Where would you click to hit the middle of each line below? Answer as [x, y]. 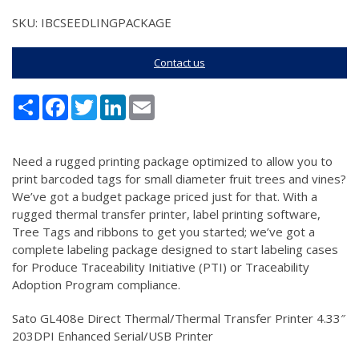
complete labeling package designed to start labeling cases [175, 249]
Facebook [95, 101]
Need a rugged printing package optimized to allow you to [172, 161]
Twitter [118, 101]
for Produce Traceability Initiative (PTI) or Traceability [161, 267]
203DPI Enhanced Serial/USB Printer [113, 336]
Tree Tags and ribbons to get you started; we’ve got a [163, 232]
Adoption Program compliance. [96, 284]
